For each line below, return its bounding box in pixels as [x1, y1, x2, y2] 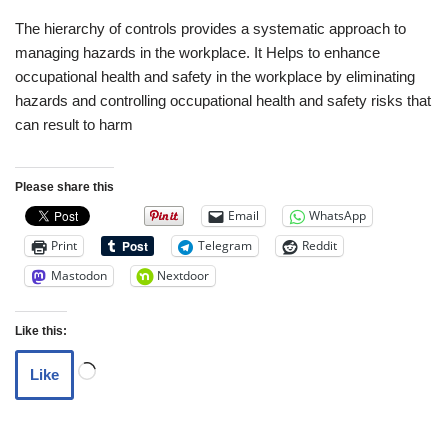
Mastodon [51, 267, 107, 285]
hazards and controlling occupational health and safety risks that [15, 91, 431, 109]
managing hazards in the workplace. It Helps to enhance [15, 43, 380, 61]
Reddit [302, 237, 337, 255]
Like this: [15, 323, 67, 338]
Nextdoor [157, 267, 209, 285]
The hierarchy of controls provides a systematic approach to [15, 19, 406, 37]
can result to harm [15, 115, 133, 133]
